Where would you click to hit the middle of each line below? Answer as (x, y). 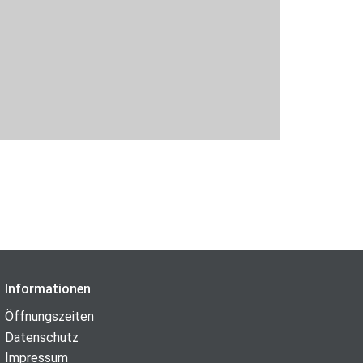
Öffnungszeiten (49, 317)
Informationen (47, 289)
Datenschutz (41, 337)
